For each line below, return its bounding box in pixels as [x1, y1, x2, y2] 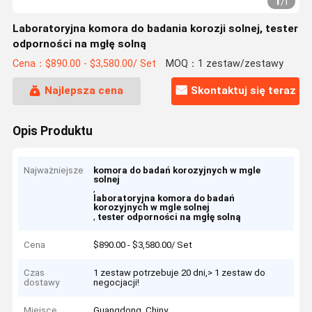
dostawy [24, 277, 60, 288]
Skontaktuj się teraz [190, 84, 296, 97]
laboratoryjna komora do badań [93, 193, 235, 204]
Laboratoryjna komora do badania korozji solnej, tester [12, 22, 298, 35]
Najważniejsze [24, 165, 84, 176]
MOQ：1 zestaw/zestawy [165, 58, 283, 70]
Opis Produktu [12, 123, 93, 138]
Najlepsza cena [45, 84, 124, 97]
